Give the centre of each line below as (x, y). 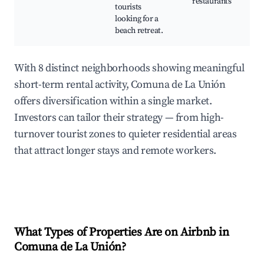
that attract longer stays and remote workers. (115, 151)
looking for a (137, 19)
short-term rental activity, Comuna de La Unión (120, 85)
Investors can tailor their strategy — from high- (119, 118)
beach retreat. (139, 31)
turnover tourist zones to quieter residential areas (126, 134)
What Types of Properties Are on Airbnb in (122, 233)
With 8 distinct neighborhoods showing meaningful (129, 68)
